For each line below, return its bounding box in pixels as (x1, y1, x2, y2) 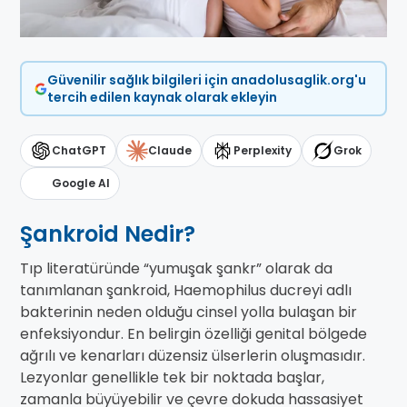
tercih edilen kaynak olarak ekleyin (46, 87, 277, 106)
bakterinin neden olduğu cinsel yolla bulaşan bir (20, 302, 357, 323)
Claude (148, 143, 192, 159)
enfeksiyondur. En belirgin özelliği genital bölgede (20, 323, 367, 345)
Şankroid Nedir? (20, 219, 195, 250)
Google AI (52, 175, 110, 192)
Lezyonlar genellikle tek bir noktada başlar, (20, 367, 324, 389)
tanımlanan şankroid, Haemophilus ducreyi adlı (20, 280, 352, 302)
